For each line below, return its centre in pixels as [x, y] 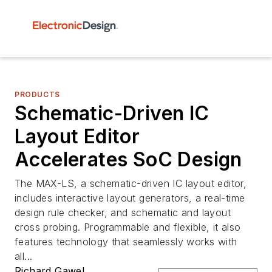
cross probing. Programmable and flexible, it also [128, 227]
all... [24, 256]
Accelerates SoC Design [128, 159]
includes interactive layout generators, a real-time [130, 198]
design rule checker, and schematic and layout [123, 212]
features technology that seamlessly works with [126, 242]
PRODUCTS [37, 94]
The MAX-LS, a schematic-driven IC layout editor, [131, 183]
